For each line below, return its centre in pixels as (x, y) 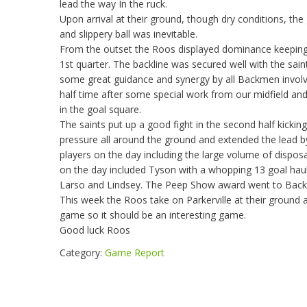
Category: (82, 253)
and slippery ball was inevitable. (128, 34)
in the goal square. (100, 109)
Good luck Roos (95, 230)
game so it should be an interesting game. (153, 215)
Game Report (135, 253)
